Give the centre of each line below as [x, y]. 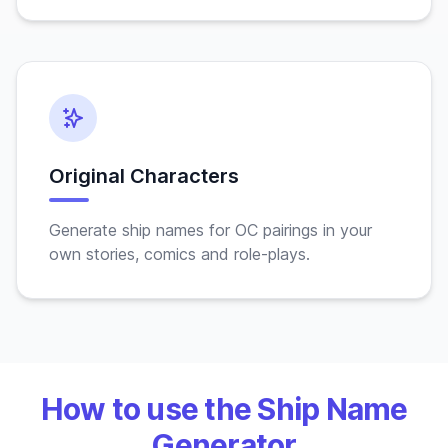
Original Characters [144, 176]
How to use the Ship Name [224, 409]
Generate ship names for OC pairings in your [210, 230]
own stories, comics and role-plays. [179, 254]
